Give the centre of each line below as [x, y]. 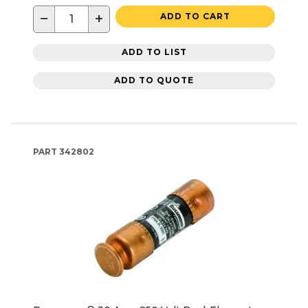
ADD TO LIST [154, 52]
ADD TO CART [195, 16]
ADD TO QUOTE [154, 80]
